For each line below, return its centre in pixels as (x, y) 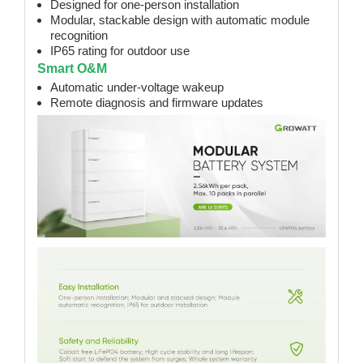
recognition (79, 35)
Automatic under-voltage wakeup (137, 87)
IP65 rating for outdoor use (120, 51)
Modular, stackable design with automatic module (180, 20)
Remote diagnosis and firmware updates (157, 102)
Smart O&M (72, 68)
